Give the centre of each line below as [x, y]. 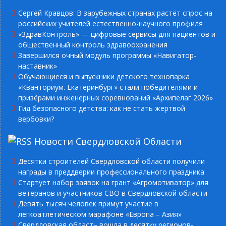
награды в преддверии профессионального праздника [111, 172]
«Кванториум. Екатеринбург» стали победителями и [108, 87]
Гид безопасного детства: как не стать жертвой [102, 108]
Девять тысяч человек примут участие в [88, 203]
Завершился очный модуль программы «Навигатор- [107, 55]
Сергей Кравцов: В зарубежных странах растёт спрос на [115, 13]
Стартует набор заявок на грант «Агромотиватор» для [113, 182]
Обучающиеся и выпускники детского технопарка [104, 76]
